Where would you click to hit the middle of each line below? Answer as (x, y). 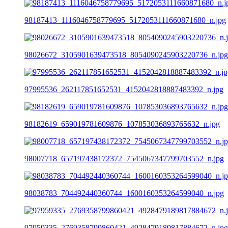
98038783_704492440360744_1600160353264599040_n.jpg (124, 193)
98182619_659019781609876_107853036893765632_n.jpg (122, 124)
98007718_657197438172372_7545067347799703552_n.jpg (124, 158)
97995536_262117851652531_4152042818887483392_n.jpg (124, 89)
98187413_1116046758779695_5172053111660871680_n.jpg (125, 20)
